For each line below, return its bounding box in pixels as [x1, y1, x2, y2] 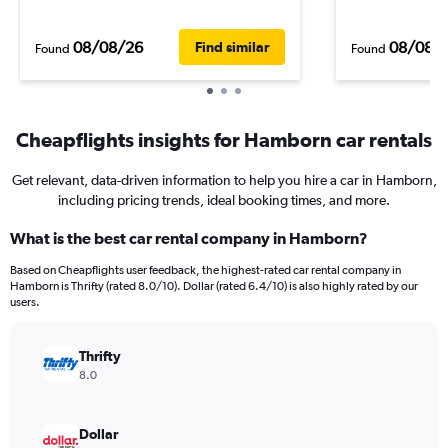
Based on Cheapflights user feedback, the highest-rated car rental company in [10, 263, 401, 277]
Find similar [195, 39, 269, 55]
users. [10, 295, 40, 309]
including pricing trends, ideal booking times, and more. [58, 192, 390, 208]
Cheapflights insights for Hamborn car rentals [16, 128, 432, 151]
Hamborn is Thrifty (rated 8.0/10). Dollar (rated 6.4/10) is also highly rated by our [10, 279, 418, 293]
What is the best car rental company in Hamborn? [10, 229, 368, 247]
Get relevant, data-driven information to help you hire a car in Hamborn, [11, 172, 437, 188]
